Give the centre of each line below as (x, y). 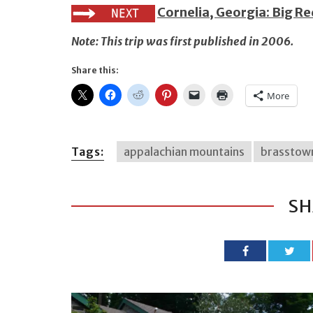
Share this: (95, 70)
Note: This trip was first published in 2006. (182, 41)
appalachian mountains (184, 151)
